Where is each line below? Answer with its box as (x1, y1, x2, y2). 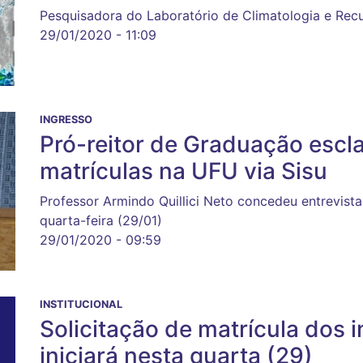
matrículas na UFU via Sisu (40, 156, 327, 185)
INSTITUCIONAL (40, 298, 122, 311)
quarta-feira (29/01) (40, 211, 162, 228)
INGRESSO (40, 113, 92, 126)
